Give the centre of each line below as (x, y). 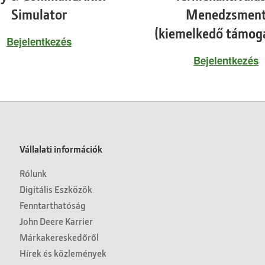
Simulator (39, 14)
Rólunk (33, 173)
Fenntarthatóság (53, 205)
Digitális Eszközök (56, 189)
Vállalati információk (61, 148)
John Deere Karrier (56, 221)
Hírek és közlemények (63, 253)
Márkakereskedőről (59, 237)
